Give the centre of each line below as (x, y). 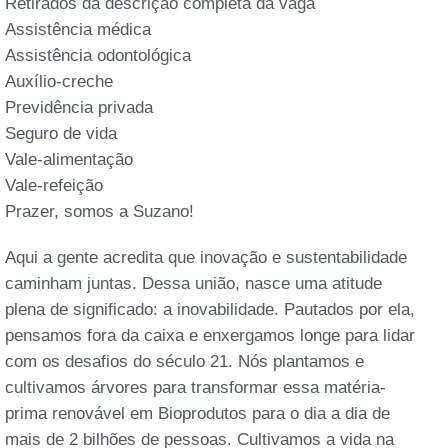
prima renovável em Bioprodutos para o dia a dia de (197, 413)
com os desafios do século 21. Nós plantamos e (184, 361)
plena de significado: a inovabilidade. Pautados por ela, (210, 309)
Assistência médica (78, 29)
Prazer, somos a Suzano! (99, 211)
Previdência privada (79, 107)
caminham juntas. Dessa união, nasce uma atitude (193, 283)
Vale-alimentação (69, 159)
